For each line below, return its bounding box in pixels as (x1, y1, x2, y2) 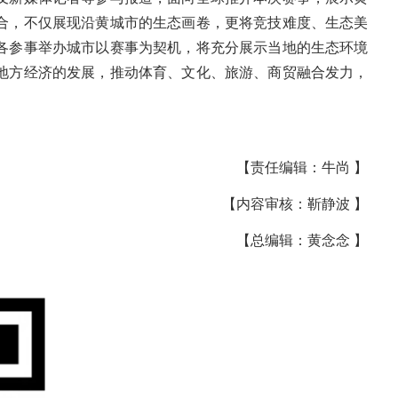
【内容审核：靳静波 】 (222, 196, 369, 212)
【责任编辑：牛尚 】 (236, 160, 369, 176)
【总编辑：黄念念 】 (236, 233, 369, 249)
